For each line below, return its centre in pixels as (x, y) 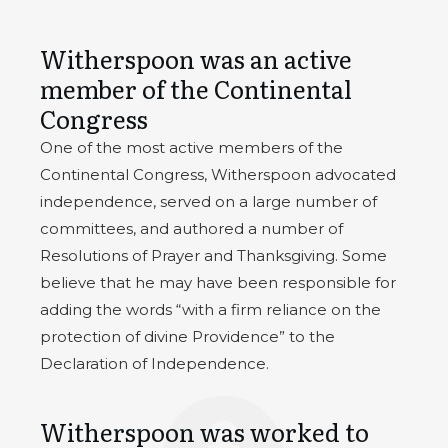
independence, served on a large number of (208, 202)
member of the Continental (196, 89)
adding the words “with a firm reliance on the (210, 310)
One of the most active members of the (191, 148)
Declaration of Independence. (154, 364)
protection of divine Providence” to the (187, 337)
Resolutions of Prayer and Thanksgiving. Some (213, 256)
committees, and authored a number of (191, 229)
